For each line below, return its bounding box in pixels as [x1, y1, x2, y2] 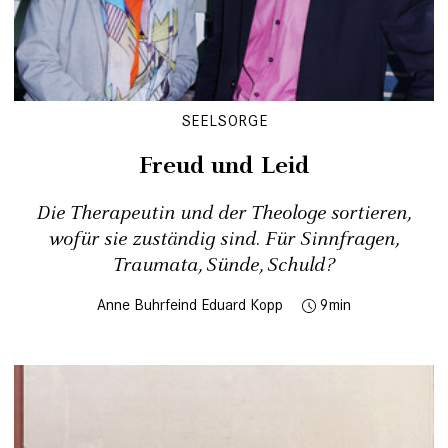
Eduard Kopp [201, 295, 283, 315]
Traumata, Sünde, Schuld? [113, 252, 335, 280]
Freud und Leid [139, 149, 309, 184]
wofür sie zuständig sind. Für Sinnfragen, [49, 226, 399, 254]
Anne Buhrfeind [97, 295, 197, 315]
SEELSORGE [180, 111, 268, 131]
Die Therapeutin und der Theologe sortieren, [37, 200, 411, 228]
